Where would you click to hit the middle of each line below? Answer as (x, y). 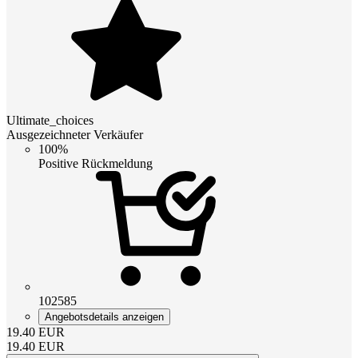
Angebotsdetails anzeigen (104, 317)
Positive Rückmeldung (95, 164)
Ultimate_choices (50, 121)
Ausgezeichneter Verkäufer (75, 135)
